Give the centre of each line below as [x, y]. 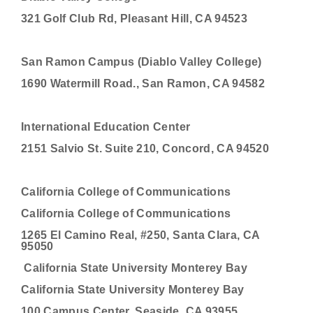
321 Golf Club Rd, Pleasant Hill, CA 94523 [134, 19]
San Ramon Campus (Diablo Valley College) [141, 62]
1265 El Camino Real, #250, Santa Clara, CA [140, 235]
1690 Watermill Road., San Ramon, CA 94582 [143, 83]
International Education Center [106, 127]
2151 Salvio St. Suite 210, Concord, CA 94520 [145, 148]
